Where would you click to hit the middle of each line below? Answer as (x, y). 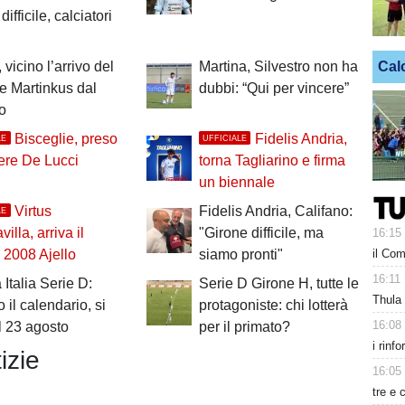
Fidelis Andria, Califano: (275, 212)
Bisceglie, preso (66, 139)
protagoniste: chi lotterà (273, 306)
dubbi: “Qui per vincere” (273, 89)
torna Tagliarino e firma (272, 161)
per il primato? (244, 327)
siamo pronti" (240, 255)
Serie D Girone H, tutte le (278, 284)
